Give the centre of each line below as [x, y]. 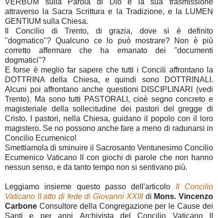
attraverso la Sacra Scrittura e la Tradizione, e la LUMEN [109, 12]
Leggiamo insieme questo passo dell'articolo [90, 187]
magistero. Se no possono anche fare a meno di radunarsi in [109, 128]
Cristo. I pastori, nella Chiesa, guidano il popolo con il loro [109, 119]
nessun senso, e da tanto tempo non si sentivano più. [97, 167]
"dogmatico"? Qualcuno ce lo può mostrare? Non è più [109, 41]
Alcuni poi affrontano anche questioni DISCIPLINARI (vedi [109, 90]
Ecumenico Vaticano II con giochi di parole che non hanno [109, 158]
